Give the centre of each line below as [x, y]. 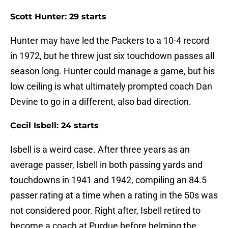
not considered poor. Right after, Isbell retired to [105, 211]
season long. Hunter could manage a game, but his [112, 71]
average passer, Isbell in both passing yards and [106, 165]
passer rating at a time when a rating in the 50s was [114, 195]
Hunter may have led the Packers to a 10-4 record [110, 41]
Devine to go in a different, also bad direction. [101, 102]
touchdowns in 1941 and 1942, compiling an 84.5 [108, 180]
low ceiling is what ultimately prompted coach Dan [111, 87]
